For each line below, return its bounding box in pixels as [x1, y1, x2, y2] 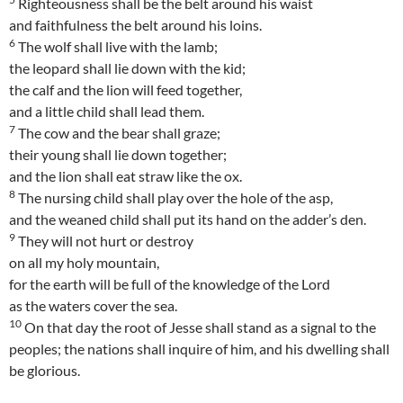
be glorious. [9, 362, 80, 380]
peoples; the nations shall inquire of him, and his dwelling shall [9, 340, 390, 358]
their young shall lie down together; [9, 146, 227, 164]
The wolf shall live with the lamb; [15, 38, 218, 56]
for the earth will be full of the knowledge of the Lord [9, 275, 330, 293]
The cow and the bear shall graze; [15, 124, 220, 142]
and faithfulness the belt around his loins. [9, 16, 262, 34]
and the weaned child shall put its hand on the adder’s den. [9, 210, 366, 228]
